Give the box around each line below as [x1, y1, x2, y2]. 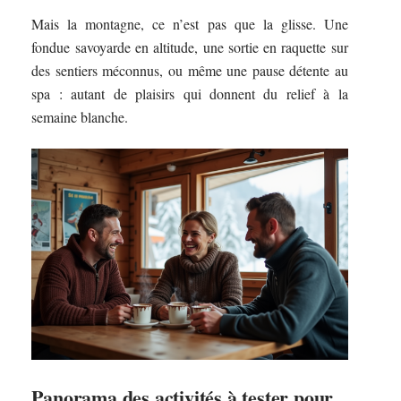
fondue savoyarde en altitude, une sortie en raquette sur [31, 37, 348, 56]
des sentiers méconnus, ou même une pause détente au [31, 60, 348, 80]
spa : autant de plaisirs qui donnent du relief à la [31, 83, 348, 103]
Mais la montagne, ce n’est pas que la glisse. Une [31, 13, 348, 33]
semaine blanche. [31, 107, 129, 126]
